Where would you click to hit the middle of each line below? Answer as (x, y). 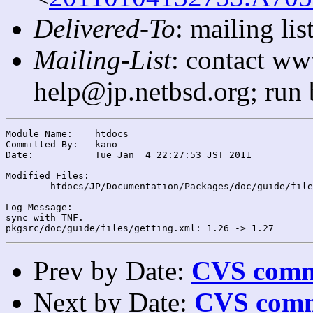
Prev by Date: (112, 270)
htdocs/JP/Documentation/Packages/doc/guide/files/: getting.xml (28, 186)
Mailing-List (102, 59)
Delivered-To (104, 28)
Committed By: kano (42, 144)
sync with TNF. (45, 217)
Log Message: (39, 207)
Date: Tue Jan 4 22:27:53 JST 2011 (20, 154)
